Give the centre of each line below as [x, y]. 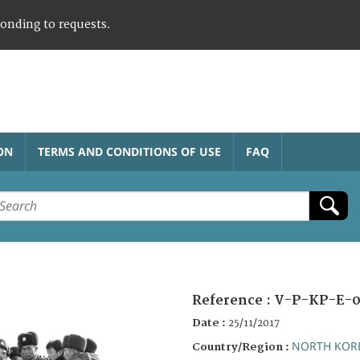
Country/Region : [242, 347]
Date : [210, 323]
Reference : [233, 300]
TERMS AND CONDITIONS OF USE [129, 151]
